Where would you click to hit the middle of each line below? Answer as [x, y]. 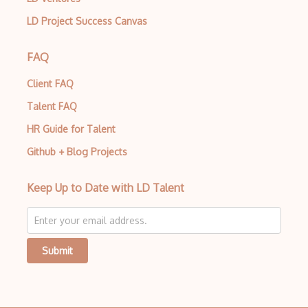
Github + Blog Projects [77, 152]
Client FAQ [50, 84]
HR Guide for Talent [71, 129]
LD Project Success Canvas [87, 21]
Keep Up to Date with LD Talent [106, 188]
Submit [57, 251]
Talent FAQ [52, 106]
